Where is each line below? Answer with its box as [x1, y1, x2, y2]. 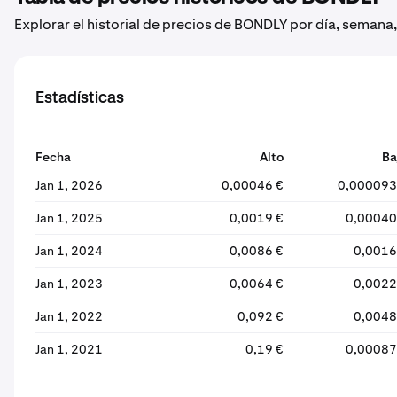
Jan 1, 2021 [35, 341, 103, 357]
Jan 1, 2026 [35, 177, 103, 193]
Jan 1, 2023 [35, 276, 103, 292]
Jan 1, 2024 [35, 243, 103, 259]
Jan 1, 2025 [35, 210, 103, 226]
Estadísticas [35, 90, 124, 106]
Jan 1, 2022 [35, 308, 103, 324]
